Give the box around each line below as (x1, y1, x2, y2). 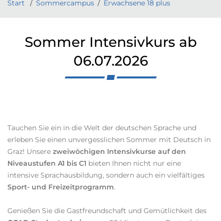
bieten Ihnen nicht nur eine (86, 159, 181, 168)
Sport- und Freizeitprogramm (7, 183, 114, 191)
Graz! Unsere (7, 147, 53, 156)
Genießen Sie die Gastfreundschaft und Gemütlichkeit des (7, 206, 207, 215)
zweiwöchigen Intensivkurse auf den (53, 147, 186, 156)
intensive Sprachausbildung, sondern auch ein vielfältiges (7, 171, 205, 180)
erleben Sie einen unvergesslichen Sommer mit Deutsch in (7, 135, 211, 144)
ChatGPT (7, 112, 38, 121)
